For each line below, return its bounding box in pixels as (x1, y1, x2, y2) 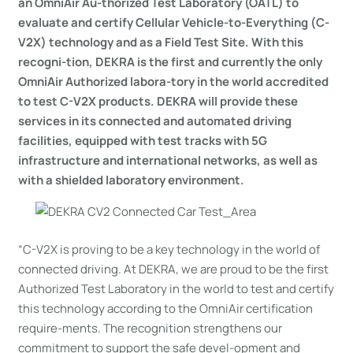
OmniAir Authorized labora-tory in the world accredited (17, 73, 329, 90)
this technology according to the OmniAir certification (17, 299, 313, 317)
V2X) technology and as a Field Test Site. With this (17, 34, 303, 50)
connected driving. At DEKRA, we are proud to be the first (17, 260, 329, 277)
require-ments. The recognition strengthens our (17, 319, 282, 336)
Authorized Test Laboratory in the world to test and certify (17, 280, 334, 297)
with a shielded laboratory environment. (17, 172, 244, 188)
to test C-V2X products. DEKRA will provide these (17, 93, 298, 110)
